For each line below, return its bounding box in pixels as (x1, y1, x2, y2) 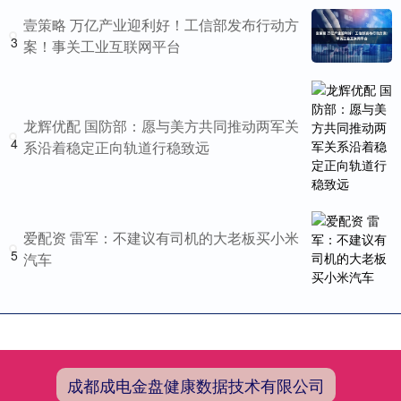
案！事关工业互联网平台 (23, 35, 181, 56)
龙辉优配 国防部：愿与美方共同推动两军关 (23, 115, 299, 136)
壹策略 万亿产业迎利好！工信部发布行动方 (23, 13, 299, 35)
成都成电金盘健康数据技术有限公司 (67, 372, 325, 397)
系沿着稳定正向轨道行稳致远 (23, 136, 209, 158)
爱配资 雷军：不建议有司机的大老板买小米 (23, 226, 299, 248)
